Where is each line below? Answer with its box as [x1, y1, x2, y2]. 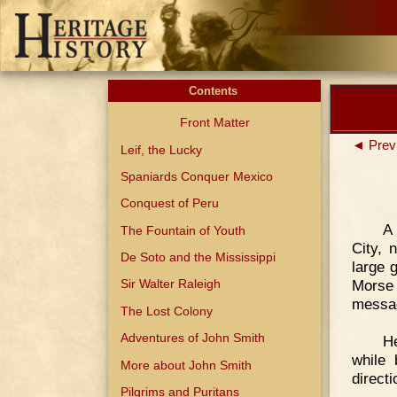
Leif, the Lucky [121, 142, 203, 157]
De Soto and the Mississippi [121, 250, 276, 265]
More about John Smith [121, 357, 253, 372]
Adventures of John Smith [121, 331, 266, 346]
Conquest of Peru [121, 196, 220, 211]
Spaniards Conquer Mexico [121, 168, 274, 183]
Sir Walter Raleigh [121, 276, 222, 292]
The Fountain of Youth [121, 222, 246, 237]
